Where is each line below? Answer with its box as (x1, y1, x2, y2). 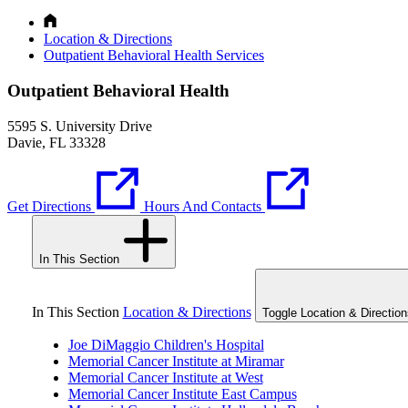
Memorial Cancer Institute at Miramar (67, 352, 284, 369)
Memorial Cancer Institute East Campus (67, 385, 297, 402)
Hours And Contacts (144, 198, 261, 214)
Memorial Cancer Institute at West (67, 369, 263, 385)
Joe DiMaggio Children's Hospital (67, 336, 264, 352)
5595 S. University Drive (7, 117, 152, 134)
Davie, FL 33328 (7, 134, 106, 150)
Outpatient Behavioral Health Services (44, 47, 264, 64)
